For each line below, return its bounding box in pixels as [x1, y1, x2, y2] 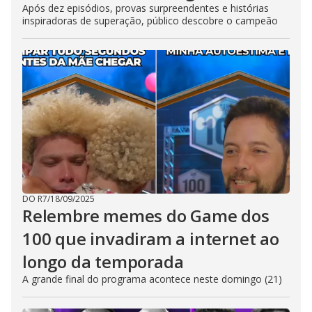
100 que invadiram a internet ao [22, 227, 279, 251]
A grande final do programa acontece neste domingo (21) [22, 272, 282, 286]
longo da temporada [22, 250, 184, 274]
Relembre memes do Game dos [22, 204, 270, 228]
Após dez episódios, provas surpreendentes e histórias [22, 1, 269, 15]
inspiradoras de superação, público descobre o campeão [22, 14, 278, 28]
